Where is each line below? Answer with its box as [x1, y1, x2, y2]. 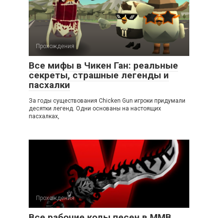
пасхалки [29, 79, 70, 91]
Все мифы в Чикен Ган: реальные [29, 59, 178, 71]
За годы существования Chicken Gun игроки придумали [29, 97, 185, 104]
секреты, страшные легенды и [29, 69, 169, 81]
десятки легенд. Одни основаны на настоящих [29, 105, 161, 112]
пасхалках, [29, 112, 59, 120]
